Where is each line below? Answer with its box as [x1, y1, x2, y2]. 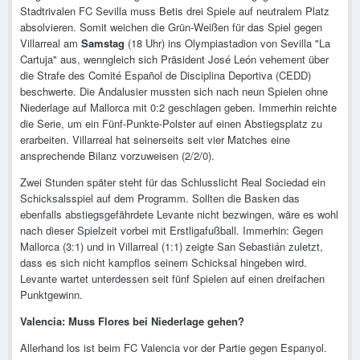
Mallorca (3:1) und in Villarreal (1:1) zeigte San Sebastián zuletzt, [20, 239, 323, 255]
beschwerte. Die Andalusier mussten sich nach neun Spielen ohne [20, 84, 328, 100]
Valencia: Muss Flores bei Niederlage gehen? [20, 313, 244, 329]
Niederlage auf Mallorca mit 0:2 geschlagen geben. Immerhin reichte [20, 100, 337, 116]
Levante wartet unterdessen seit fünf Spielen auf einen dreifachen [20, 271, 325, 287]
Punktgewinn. [20, 287, 83, 303]
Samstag [81, 35, 125, 51]
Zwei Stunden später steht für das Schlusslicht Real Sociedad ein [20, 174, 325, 190]
